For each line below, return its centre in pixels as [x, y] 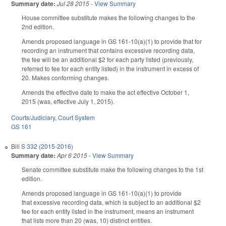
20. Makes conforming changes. [66, 77]
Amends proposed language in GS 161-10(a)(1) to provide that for [112, 41]
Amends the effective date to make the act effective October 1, [105, 92]
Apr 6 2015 [72, 155]
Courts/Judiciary [33, 118]
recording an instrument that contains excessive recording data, [108, 50]
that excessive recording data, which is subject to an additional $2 [111, 202]
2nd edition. [38, 27]
